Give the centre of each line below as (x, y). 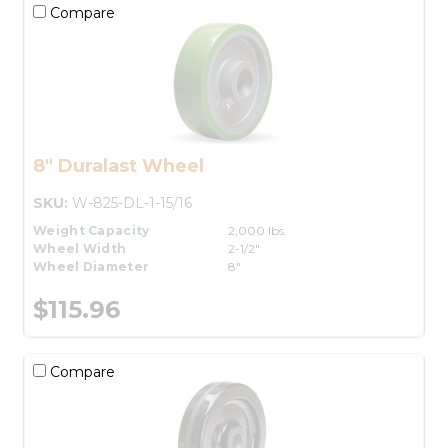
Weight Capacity (91, 230)
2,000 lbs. (257, 230)
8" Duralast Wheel (118, 165)
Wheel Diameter (91, 266)
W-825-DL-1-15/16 (132, 202)
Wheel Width (80, 248)
